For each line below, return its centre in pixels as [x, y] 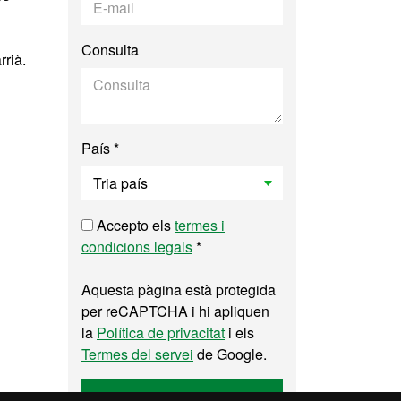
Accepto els [134, 225]
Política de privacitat [161, 333]
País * [100, 148]
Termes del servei [137, 354]
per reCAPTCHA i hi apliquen [175, 311]
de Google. [230, 354]
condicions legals [137, 247]
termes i [200, 225]
